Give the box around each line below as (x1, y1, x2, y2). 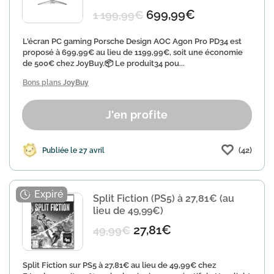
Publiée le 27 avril (42, 146, 105, 155)
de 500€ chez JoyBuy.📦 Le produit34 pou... (23, 59, 185, 68)
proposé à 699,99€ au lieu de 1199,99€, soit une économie (23, 48, 243, 57)
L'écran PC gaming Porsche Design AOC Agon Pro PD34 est (23, 37, 242, 46)
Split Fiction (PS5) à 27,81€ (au (93, 193, 234, 204)
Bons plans (23, 78, 63, 87)
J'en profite (106, 108, 168, 121)
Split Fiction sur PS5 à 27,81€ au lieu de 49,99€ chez (23, 261, 216, 270)
